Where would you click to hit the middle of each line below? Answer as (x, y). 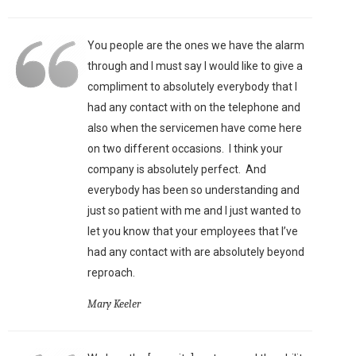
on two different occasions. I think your (185, 149)
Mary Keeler (114, 304)
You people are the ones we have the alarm (196, 45)
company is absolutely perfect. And (177, 169)
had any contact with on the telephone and (194, 107)
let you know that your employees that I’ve (193, 231)
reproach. (114, 273)
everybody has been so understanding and (193, 190)
